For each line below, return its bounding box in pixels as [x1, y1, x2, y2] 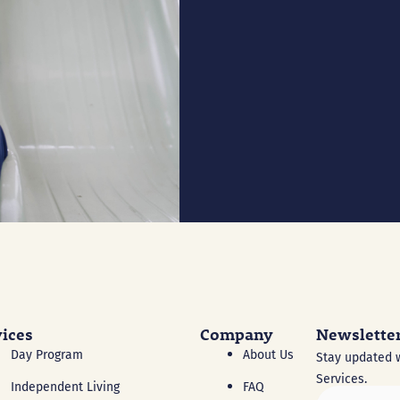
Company [200, 324, 273, 345]
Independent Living [11, 379, 120, 395]
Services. [316, 371, 367, 387]
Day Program [11, 347, 83, 362]
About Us [243, 347, 294, 362]
